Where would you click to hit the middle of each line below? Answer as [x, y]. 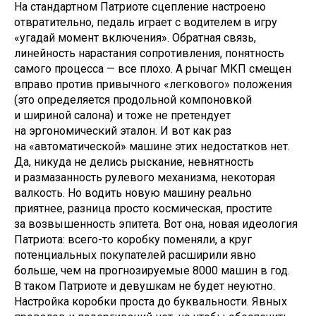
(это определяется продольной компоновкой [133, 100]
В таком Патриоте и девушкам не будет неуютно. [145, 286]
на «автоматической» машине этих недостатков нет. [152, 146]
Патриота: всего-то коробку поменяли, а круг [133, 239]
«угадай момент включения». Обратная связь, [135, 38]
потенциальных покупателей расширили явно [135, 255]
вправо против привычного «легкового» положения [153, 84]
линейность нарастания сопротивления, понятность [149, 53]
